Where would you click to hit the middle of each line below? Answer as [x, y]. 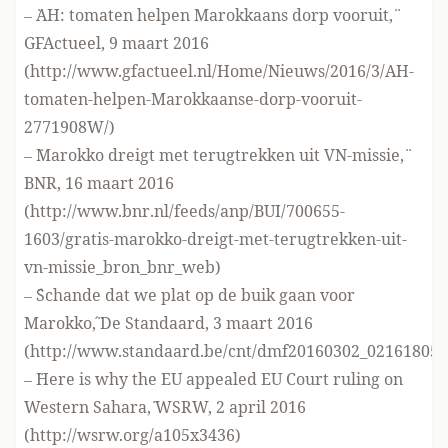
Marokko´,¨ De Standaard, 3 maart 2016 [168, 323]
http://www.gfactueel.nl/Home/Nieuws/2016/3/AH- [222, 71]
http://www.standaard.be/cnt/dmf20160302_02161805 [234, 351]
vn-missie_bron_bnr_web [119, 267]
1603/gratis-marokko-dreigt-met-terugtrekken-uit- [215, 239]
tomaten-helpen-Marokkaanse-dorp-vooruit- [193, 99]
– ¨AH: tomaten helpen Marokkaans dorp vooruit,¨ [208, 15]
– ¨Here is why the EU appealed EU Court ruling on [213, 379]
